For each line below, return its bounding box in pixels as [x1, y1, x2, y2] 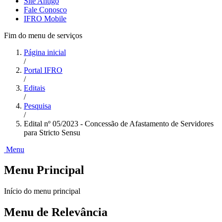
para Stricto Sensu [24, 128, 80, 137]
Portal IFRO [24, 65, 62, 74]
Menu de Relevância [4, 206, 108, 219]
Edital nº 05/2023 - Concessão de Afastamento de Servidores [24, 119, 214, 128]
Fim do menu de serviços [4, 31, 82, 40]
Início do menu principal [4, 187, 80, 196]
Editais [24, 83, 45, 92]
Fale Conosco [24, 5, 67, 14]
